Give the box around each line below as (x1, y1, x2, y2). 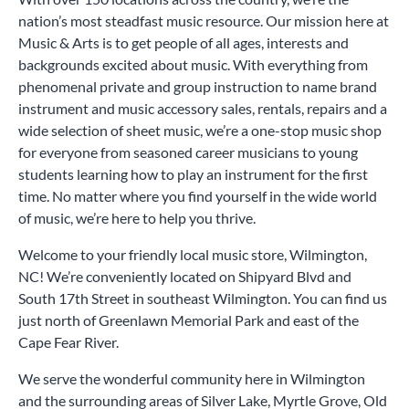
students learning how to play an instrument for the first (18, 164, 368, 183)
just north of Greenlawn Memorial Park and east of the (18, 310, 359, 329)
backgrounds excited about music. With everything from (18, 55, 368, 73)
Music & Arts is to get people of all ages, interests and (18, 33, 349, 51)
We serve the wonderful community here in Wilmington (18, 369, 365, 387)
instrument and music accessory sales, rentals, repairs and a (18, 99, 387, 117)
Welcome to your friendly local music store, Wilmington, (18, 245, 367, 263)
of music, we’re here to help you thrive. (18, 208, 256, 226)
